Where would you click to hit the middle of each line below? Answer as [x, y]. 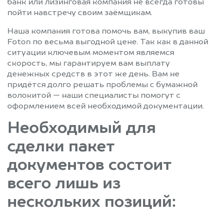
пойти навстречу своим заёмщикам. [80, 13]
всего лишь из [64, 185]
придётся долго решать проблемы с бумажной [102, 85]
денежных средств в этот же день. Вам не [93, 75]
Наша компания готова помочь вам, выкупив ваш [106, 32]
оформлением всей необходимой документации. [106, 107]
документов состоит [90, 166]
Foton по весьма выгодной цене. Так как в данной [108, 43]
